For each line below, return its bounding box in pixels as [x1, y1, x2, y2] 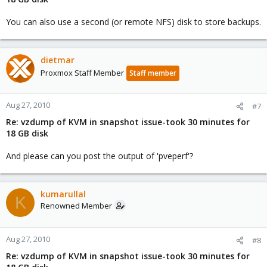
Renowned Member [41, 200, 112, 211]
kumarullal [41, 188, 86, 200]
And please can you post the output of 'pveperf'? [6, 150, 193, 162]
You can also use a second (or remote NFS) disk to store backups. [6, 16, 261, 27]
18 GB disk [6, 128, 48, 139]
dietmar [41, 54, 74, 66]
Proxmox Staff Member [41, 67, 124, 78]
